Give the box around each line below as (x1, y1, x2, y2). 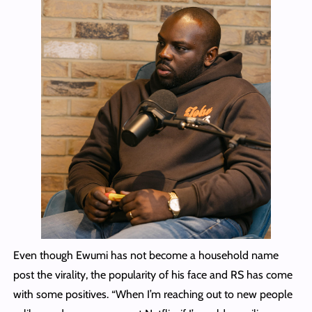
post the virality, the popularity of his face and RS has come (13, 268, 292, 282)
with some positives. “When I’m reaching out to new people (13, 288, 292, 302)
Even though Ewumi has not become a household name (13, 249, 279, 263)
